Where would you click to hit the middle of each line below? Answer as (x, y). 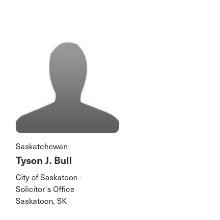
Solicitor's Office (45, 189)
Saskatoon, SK (41, 201)
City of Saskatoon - (49, 177)
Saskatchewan (42, 146)
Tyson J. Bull (44, 161)
